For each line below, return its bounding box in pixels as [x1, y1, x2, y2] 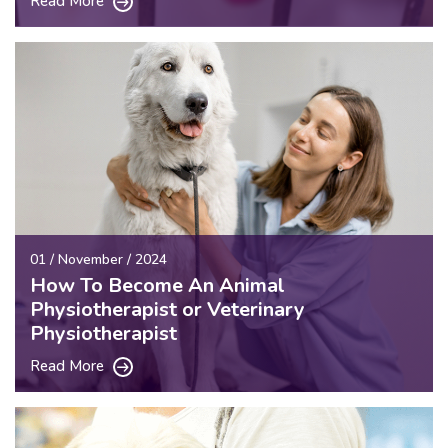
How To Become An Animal [30, 271, 285, 299]
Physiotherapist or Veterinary [30, 295, 305, 323]
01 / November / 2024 [30, 249, 167, 269]
